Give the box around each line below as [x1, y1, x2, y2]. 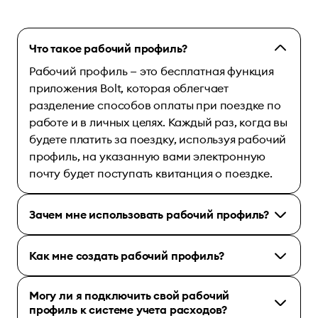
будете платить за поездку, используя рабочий [29, 131, 287, 146]
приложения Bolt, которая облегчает [29, 80, 229, 95]
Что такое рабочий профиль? [29, 40, 187, 55]
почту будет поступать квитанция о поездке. [29, 165, 273, 180]
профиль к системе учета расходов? [29, 302, 228, 317]
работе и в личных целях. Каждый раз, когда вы [29, 114, 288, 129]
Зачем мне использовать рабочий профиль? [29, 207, 270, 221]
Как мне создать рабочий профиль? [29, 248, 224, 263]
